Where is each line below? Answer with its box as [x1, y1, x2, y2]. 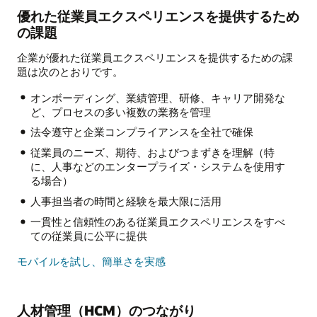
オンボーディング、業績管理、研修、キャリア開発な [30, 90, 285, 105]
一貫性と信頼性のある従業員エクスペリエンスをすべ [30, 214, 285, 229]
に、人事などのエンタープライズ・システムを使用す [30, 159, 285, 174]
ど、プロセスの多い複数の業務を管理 [30, 104, 211, 119]
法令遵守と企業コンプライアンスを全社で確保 [30, 125, 253, 139]
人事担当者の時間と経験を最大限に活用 [30, 194, 221, 209]
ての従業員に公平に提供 [30, 229, 147, 243]
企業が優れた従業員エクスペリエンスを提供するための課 [17, 50, 293, 65]
